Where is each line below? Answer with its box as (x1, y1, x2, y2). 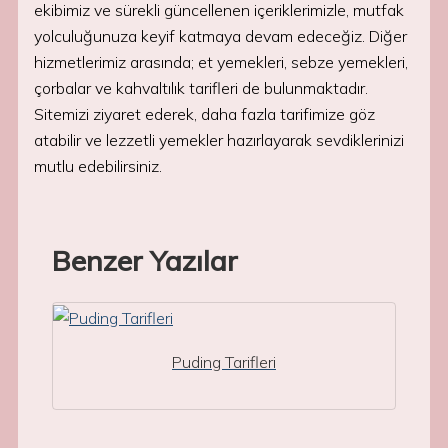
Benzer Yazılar (52, 243, 238, 278)
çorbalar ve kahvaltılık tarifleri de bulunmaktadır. (34, 78, 368, 98)
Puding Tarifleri (172, 352, 276, 372)
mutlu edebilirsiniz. (34, 156, 162, 176)
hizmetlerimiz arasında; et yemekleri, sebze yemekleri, (34, 52, 408, 72)
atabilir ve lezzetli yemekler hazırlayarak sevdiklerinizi (34, 130, 404, 150)
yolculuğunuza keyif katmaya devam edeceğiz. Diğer (34, 26, 407, 46)
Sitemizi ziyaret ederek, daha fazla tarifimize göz (34, 104, 375, 124)
